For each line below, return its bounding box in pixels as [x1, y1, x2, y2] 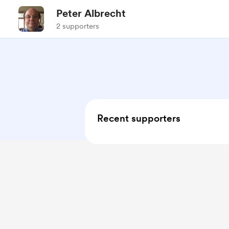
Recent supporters [97, 112, 180, 124]
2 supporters [56, 21, 99, 31]
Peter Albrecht [56, 7, 126, 19]
